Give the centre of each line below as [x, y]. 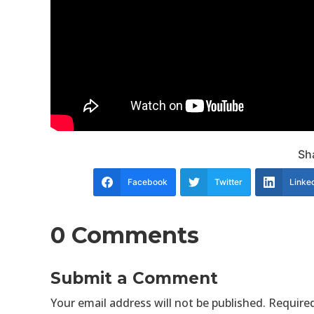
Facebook [148, 182]
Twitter [228, 182]
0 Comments [125, 235]
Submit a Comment [134, 278]
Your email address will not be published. [158, 302]
